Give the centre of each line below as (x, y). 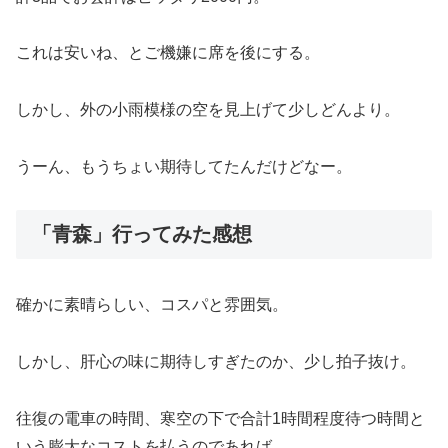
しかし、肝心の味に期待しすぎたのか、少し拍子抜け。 (216, 361)
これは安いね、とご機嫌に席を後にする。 (168, 53)
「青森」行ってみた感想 (142, 233)
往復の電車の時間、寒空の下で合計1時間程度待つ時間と (220, 418)
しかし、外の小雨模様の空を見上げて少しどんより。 (208, 110)
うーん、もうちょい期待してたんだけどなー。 (184, 166)
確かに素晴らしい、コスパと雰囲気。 (152, 305)
